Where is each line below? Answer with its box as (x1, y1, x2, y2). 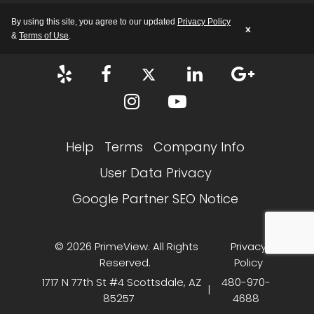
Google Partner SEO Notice (72, 189, 238, 207)
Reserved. (99, 254, 153, 270)
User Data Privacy (99, 163, 212, 182)
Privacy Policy (177, 16, 231, 27)
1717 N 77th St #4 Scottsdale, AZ (41, 274, 201, 289)
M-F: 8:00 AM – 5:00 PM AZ (34, 4, 189, 22)
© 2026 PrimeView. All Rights (54, 238, 198, 254)
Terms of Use (19, 30, 69, 41)
